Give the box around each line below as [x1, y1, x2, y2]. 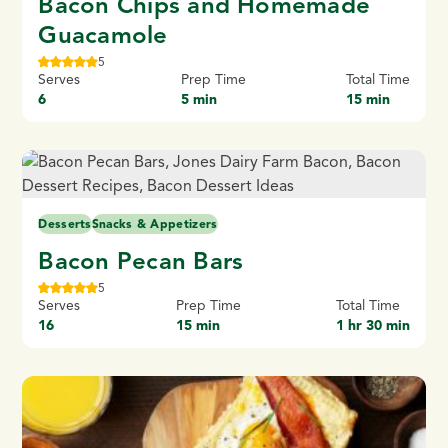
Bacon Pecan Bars [38, 245, 244, 276]
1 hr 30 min [335, 316, 410, 334]
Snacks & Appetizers [91, 215, 218, 231]
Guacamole [38, 19, 168, 50]
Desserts [38, 215, 92, 231]
